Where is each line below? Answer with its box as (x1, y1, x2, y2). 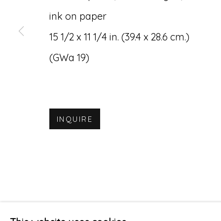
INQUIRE (57, 114, 93, 124)
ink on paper (49, 10, 107, 22)
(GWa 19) (49, 51, 89, 64)
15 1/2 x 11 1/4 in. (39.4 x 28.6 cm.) (49, 31, 189, 43)
